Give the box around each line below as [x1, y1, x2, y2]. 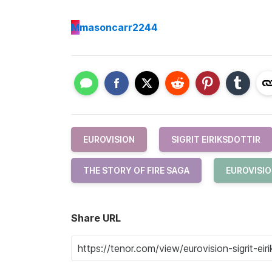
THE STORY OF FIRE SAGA [83, 165, 189, 175]
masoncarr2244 [80, 21, 158, 34]
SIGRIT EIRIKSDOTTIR [171, 134, 260, 144]
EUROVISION [83, 134, 135, 144]
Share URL [71, 211, 121, 224]
